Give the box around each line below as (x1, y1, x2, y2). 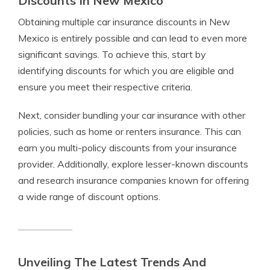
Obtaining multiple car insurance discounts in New (18, 16, 230, 28)
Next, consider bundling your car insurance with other (18, 109, 245, 121)
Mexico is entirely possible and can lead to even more (18, 32, 247, 44)
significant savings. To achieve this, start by (18, 48, 206, 60)
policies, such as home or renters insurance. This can (18, 125, 241, 137)
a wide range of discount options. (18, 190, 160, 202)
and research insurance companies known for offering (18, 174, 249, 186)
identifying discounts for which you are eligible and (18, 64, 234, 77)
